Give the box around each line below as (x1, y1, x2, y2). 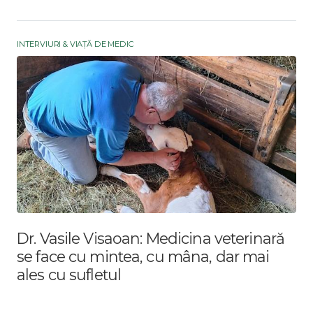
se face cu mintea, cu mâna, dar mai (17, 247, 270, 266)
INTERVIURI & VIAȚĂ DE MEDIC (17, 39, 133, 50)
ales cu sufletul (17, 265, 122, 284)
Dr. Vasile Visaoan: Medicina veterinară (17, 229, 285, 248)
